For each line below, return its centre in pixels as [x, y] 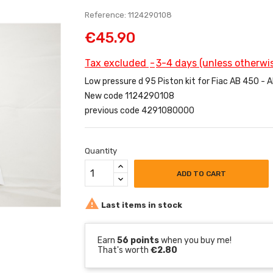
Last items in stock [141, 205]
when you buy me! [195, 240]
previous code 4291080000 [140, 111]
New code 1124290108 [129, 96]
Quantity [101, 151]
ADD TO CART [201, 174]
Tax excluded [117, 63]
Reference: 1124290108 [128, 15]
